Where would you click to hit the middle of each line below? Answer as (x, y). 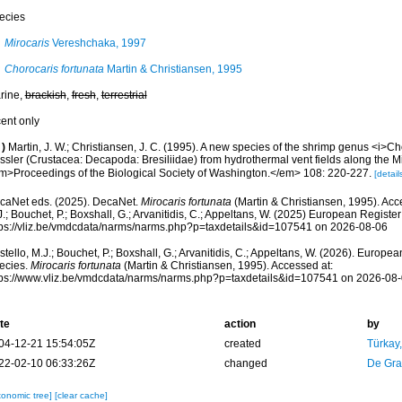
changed (245, 363)
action (240, 324)
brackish (45, 95)
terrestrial (124, 95)
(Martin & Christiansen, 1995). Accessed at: (227, 266)
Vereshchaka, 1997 (97, 43)
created (242, 344)
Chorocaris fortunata (54, 69)
